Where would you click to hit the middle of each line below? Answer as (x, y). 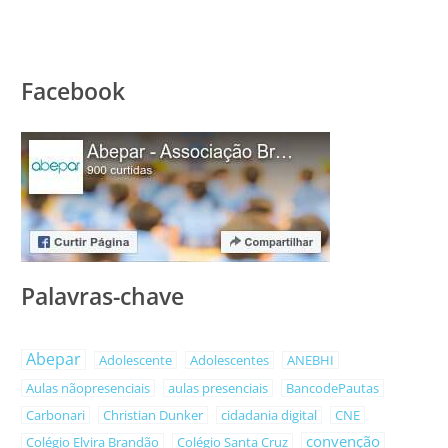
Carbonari (56, 414)
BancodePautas (333, 387)
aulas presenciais (218, 387)
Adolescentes (230, 359)
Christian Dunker (153, 414)
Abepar (54, 358)
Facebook (73, 91)
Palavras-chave (103, 295)
